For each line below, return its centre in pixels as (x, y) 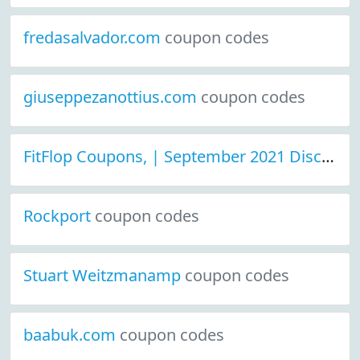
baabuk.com (72, 335)
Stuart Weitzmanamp (104, 275)
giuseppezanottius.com (112, 97)
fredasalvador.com (94, 37)
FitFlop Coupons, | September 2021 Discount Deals (328, 156)
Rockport (59, 216)
